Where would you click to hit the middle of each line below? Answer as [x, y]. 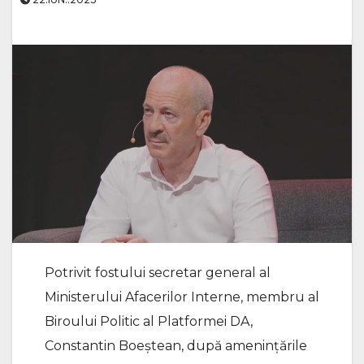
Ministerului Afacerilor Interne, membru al [182, 297]
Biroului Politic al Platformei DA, [149, 322]
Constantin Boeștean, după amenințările [176, 346]
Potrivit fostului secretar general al [158, 273]
